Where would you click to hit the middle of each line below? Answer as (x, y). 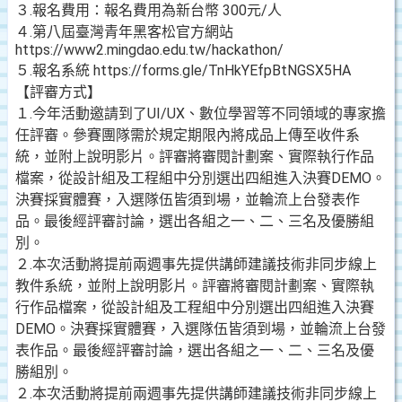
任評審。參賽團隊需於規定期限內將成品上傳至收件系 (188, 135)
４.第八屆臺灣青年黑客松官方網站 (124, 32)
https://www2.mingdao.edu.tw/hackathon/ (149, 50)
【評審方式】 (58, 92)
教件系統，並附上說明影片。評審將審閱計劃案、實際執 (195, 286)
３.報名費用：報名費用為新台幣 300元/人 (149, 10)
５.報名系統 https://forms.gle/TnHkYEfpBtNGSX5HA (183, 70)
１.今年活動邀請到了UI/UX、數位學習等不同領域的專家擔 (201, 114)
